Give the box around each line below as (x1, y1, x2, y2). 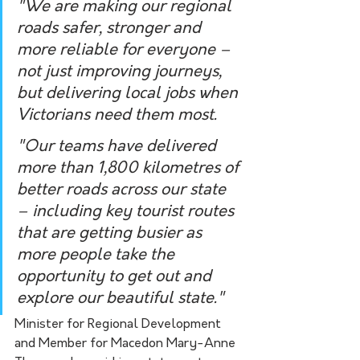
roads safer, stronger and (17, 20, 205, 37)
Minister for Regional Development (14, 317, 224, 331)
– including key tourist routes (17, 203, 238, 220)
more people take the (17, 247, 178, 264)
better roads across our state (17, 182, 230, 198)
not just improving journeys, (17, 63, 226, 80)
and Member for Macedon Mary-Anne (14, 337, 239, 350)
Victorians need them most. (17, 107, 217, 124)
